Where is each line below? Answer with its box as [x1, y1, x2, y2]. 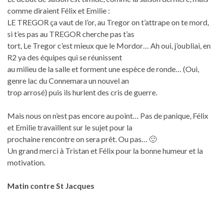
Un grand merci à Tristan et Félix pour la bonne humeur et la [7, 145, 203, 155]
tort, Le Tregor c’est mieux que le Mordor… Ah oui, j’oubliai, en [7, 40, 211, 50]
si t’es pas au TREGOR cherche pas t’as [7, 29, 134, 38]
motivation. [7, 157, 45, 167]
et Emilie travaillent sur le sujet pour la [7, 122, 132, 132]
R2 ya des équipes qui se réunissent [7, 52, 122, 62]
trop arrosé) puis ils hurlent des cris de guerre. [7, 87, 157, 97]
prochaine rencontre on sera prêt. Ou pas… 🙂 [7, 134, 157, 144]
